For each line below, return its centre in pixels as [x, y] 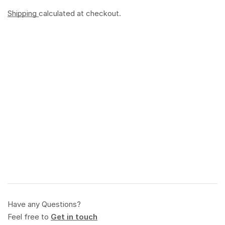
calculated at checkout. [80, 13]
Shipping [23, 13]
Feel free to [29, 216]
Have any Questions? [44, 204]
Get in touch [74, 216]
